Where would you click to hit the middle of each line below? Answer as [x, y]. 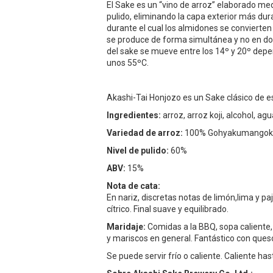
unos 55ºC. [129, 62]
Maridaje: [127, 226]
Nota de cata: [133, 186]
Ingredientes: [135, 115]
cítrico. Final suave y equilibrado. [168, 209]
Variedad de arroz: [146, 133]
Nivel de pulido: [139, 150]
